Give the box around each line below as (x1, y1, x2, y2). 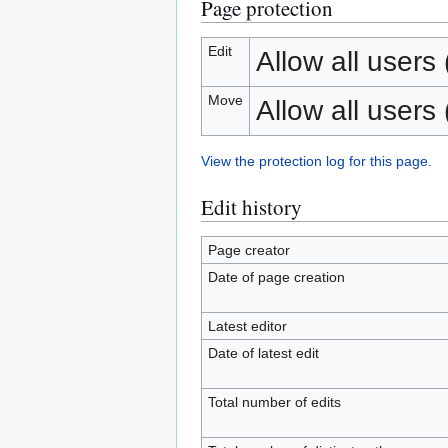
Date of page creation (207, 269, 345, 285)
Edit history (201, 193, 302, 221)
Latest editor (207, 318, 287, 334)
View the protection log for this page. (201, 153, 432, 169)
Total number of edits (207, 394, 341, 410)
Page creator (207, 242, 290, 258)
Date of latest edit (207, 345, 319, 361)
